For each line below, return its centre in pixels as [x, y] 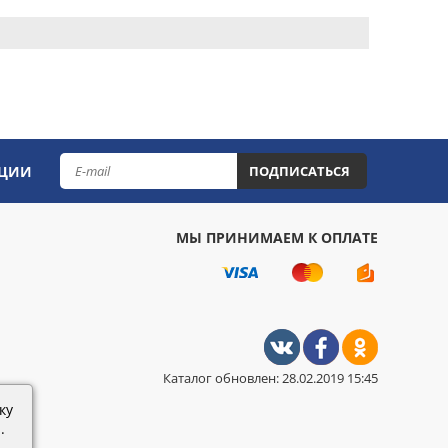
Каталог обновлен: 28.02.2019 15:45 [271, 378]
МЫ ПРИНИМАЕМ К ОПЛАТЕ [277, 237]
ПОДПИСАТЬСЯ [299, 171]
